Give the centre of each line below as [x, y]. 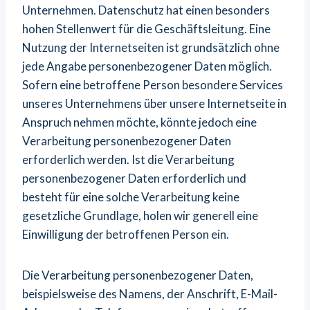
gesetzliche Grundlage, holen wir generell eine [140, 216]
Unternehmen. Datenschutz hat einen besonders [146, 10]
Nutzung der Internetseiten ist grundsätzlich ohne [151, 47]
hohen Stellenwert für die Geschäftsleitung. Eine [146, 29]
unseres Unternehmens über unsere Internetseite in [154, 103]
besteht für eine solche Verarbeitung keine [131, 197]
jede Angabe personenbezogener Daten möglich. [147, 66]
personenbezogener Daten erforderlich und [134, 178]
